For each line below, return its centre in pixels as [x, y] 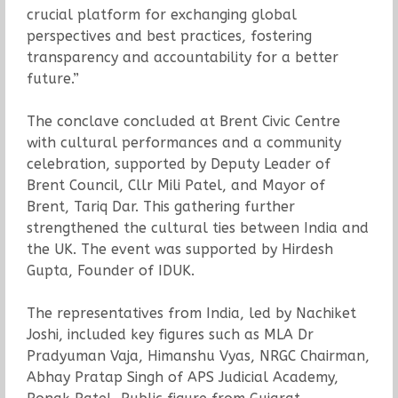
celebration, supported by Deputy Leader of [178, 163]
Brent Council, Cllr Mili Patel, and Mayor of [175, 185]
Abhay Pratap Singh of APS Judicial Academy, [182, 377]
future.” [52, 78]
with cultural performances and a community [183, 142]
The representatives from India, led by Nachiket [191, 313]
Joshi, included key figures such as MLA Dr [170, 334]
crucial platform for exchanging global [161, 14]
